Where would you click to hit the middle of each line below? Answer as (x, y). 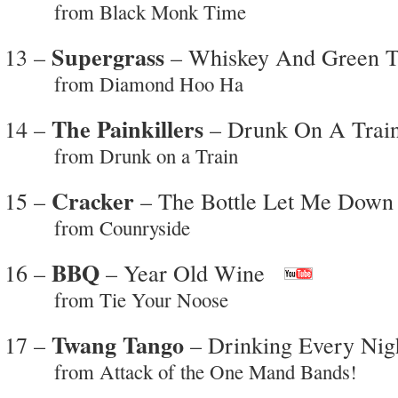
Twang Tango (118, 344)
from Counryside (97, 227)
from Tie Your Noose (116, 299)
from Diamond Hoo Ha (124, 83)
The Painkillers (127, 128)
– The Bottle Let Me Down (264, 200)
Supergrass (108, 56)
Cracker (93, 200)
